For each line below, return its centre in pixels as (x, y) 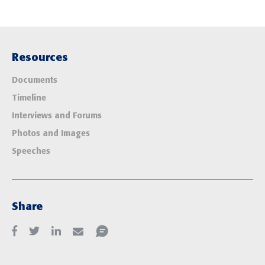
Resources (40, 57)
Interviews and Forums (57, 116)
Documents (35, 80)
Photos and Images (51, 133)
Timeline (29, 98)
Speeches (31, 151)
